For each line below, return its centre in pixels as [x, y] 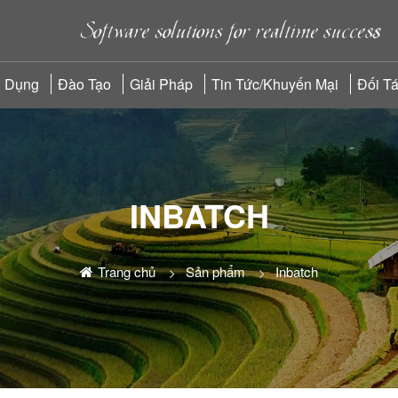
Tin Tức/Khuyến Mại [275, 84]
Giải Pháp [161, 84]
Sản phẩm [215, 271]
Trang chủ [127, 271]
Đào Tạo [84, 84]
